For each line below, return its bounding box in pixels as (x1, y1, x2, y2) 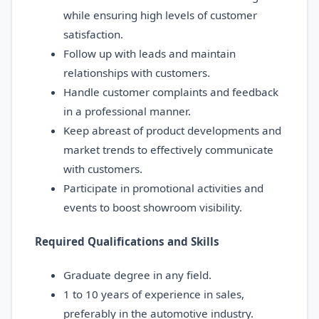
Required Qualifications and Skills (35, 234, 219, 249)
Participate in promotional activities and (63, 181, 263, 196)
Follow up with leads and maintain (63, 46, 236, 61)
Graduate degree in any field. (63, 267, 211, 282)
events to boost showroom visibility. (63, 200, 242, 215)
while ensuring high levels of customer (63, 8, 257, 23)
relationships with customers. (63, 66, 210, 80)
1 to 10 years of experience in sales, (63, 286, 244, 301)
